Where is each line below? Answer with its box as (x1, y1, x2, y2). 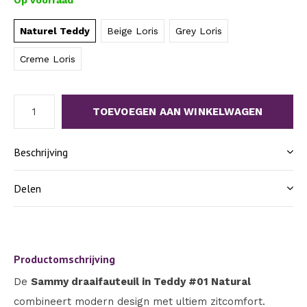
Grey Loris (175, 25, 222, 36)
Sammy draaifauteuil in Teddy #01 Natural (31, 275, 251, 288)
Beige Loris (107, 25, 158, 36)
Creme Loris (20, 53, 75, 64)
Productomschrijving (14, 252, 115, 266)
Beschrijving (14, 145, 68, 159)
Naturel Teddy (20, 25, 90, 36)
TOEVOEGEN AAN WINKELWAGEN (92, 106, 263, 118)
